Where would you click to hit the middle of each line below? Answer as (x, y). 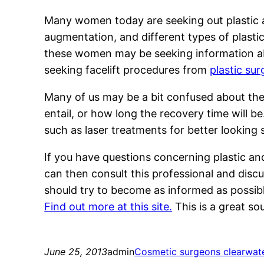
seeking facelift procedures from (127, 70)
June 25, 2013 (76, 252)
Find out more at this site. (108, 207)
